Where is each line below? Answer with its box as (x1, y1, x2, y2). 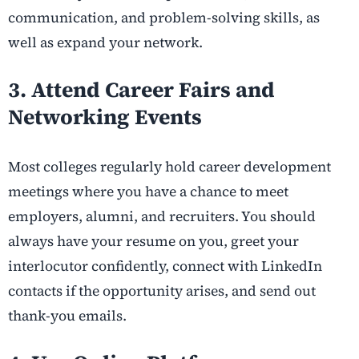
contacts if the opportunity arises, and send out (8, 280, 316, 301)
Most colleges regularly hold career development (8, 156, 331, 176)
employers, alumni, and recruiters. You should (8, 206, 316, 226)
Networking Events (8, 102, 202, 131)
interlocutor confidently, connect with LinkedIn (8, 256, 322, 276)
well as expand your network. (8, 32, 203, 52)
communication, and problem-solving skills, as (8, 7, 320, 27)
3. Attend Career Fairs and (8, 75, 275, 104)
